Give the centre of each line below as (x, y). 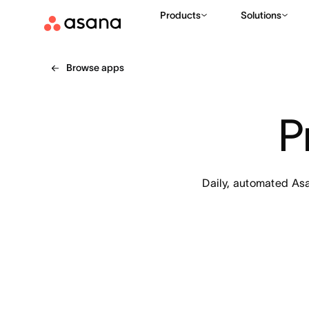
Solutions (261, 15)
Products (180, 15)
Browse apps (95, 68)
